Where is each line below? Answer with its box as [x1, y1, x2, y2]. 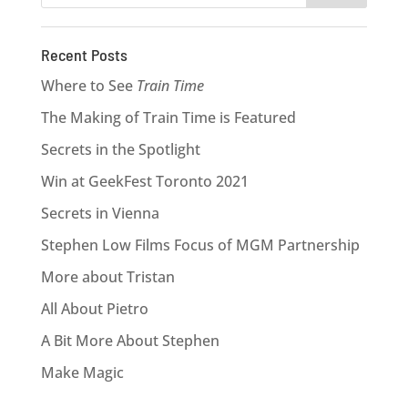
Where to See [40, 76, 137, 96]
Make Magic [40, 362, 124, 382]
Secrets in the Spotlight [40, 139, 200, 159]
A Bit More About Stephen [40, 331, 219, 351]
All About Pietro [40, 299, 148, 319]
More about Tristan [40, 267, 175, 287]
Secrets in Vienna [40, 203, 159, 223]
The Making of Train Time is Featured [40, 107, 296, 127]
